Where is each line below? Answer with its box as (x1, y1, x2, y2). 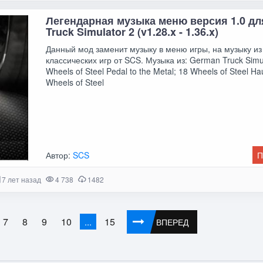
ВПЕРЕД (156, 216, 189, 228)
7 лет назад (1, 174, 41, 185)
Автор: (46, 149, 73, 161)
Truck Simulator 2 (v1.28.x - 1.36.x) (46, 23, 219, 39)
